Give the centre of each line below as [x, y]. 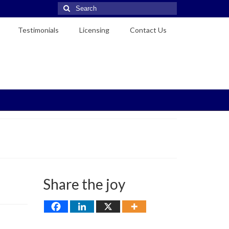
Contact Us [148, 30]
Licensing [94, 30]
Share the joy [84, 184]
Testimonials [38, 30]
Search [69, 7]
